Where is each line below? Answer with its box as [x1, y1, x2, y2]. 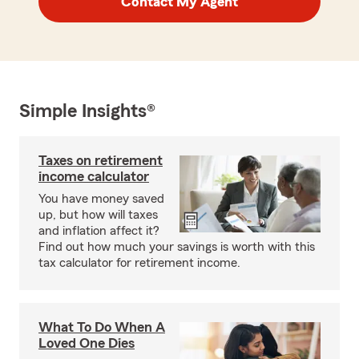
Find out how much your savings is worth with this [38, 240, 315, 254]
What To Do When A [38, 320, 165, 335]
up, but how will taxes [38, 208, 158, 222]
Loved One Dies [38, 336, 135, 351]
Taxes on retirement [38, 153, 163, 168]
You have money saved [38, 192, 164, 206]
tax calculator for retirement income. [38, 256, 240, 270]
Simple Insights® [19, 102, 155, 122]
